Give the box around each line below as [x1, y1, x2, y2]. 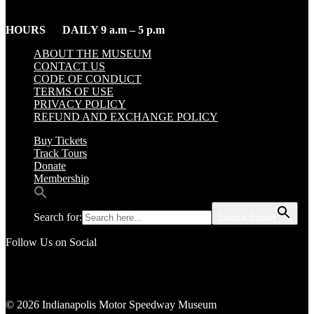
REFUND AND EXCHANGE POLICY [34, 111, 218, 123]
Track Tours [34, 147, 87, 160]
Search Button [217, 212, 275, 224]
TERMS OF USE [34, 86, 114, 98]
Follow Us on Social [6, 236, 97, 249]
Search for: [34, 211, 82, 224]
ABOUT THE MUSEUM [34, 48, 151, 60]
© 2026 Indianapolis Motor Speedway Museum [6, 299, 217, 311]
